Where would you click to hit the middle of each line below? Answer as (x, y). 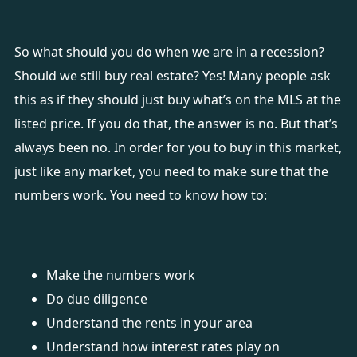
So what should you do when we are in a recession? (169, 52)
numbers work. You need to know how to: (140, 195)
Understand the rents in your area (149, 323)
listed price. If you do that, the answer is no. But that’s (176, 124)
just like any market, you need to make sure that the (171, 171)
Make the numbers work (120, 275)
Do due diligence (96, 299)
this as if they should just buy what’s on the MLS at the (177, 100)
